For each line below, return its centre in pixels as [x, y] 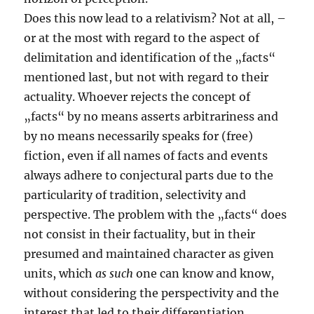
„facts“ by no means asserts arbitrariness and [151, 117]
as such [115, 274]
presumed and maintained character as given [149, 254]
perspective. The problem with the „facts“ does [156, 215]
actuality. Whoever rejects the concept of [137, 97]
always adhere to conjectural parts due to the [149, 176]
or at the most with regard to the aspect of [142, 38]
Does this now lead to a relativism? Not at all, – [155, 19]
